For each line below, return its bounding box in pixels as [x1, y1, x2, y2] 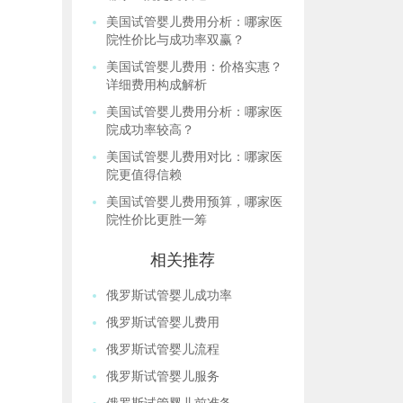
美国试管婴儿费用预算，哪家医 [106, 195, 283, 209]
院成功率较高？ [106, 123, 195, 137]
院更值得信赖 [106, 168, 183, 182]
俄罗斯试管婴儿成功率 [106, 289, 233, 302]
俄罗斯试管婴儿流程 [106, 343, 220, 356]
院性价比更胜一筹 [106, 213, 208, 227]
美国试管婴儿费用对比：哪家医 [106, 150, 283, 164]
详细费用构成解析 [106, 78, 208, 92]
